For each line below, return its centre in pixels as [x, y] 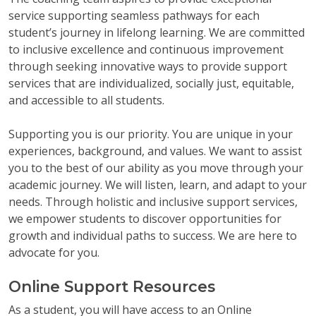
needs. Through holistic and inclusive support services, [153, 201]
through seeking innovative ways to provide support [148, 66]
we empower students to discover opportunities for [145, 218]
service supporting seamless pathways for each [134, 15]
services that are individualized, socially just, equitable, [151, 83]
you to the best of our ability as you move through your [156, 168]
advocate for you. [54, 252]
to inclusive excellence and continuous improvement [146, 49]
